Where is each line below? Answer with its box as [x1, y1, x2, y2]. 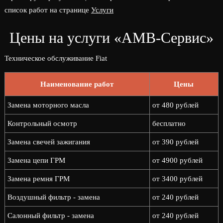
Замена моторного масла [7, 101, 89, 109]
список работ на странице [4, 6, 91, 14]
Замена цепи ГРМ [7, 156, 65, 164]
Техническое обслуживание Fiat [4, 54, 107, 62]
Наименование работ [40, 80, 114, 88]
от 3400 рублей [152, 175, 203, 183]
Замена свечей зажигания [7, 138, 90, 146]
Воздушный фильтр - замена [7, 193, 100, 201]
